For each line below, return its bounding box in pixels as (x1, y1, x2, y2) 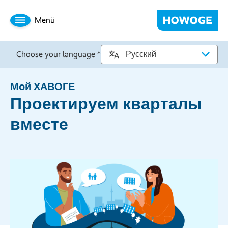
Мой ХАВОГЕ (10, 80, 75, 93)
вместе (10, 115, 68, 134)
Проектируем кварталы (10, 94, 202, 113)
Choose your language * (16, 49, 101, 59)
